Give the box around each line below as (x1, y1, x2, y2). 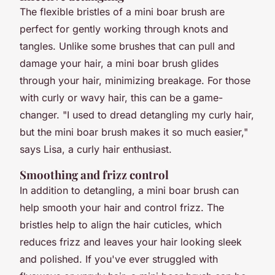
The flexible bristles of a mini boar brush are (20, 5, 225, 18)
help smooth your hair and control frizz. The (20, 201, 224, 214)
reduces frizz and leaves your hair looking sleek (20, 235, 242, 248)
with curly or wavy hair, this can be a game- (20, 91, 223, 104)
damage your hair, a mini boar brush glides (20, 56, 219, 69)
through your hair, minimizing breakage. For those (20, 74, 250, 87)
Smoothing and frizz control (20, 166, 169, 182)
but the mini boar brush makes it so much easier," (20, 125, 248, 138)
